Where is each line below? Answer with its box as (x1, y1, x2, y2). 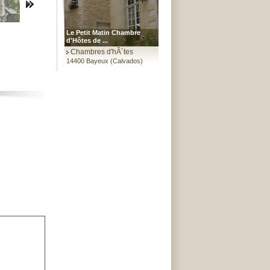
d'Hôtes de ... (66, 37, 108, 44)
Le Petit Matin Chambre (66, 29, 140, 36)
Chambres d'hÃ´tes (71, 48, 133, 56)
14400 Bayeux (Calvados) (66, 57, 143, 64)
